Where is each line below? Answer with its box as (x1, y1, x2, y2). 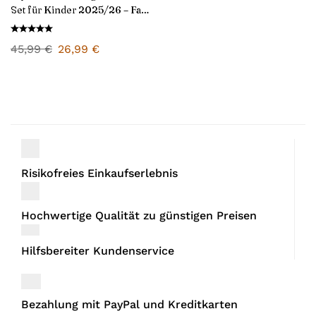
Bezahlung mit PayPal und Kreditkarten (21, 298, 238, 311)
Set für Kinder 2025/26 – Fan (11, 4, 147, 16)
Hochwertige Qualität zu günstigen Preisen (21, 209, 257, 222)
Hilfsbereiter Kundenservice (21, 244, 174, 257)
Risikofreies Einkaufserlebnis (21, 166, 178, 180)
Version (11, 18, 47, 31)
